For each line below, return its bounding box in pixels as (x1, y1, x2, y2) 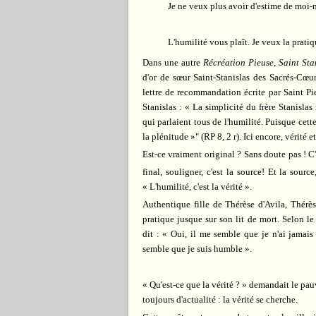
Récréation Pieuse (202, 56, 274, 68)
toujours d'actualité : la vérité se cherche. (142, 294, 298, 305)
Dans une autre (142, 56, 203, 68)
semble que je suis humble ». (142, 243, 252, 255)
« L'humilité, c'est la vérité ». (142, 181, 252, 193)
